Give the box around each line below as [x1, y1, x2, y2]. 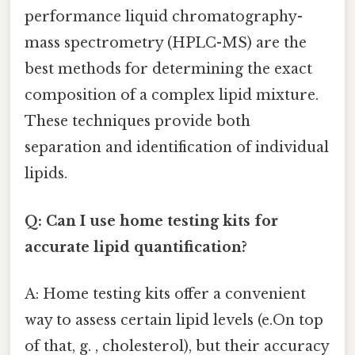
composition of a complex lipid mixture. [25, 86, 319, 105]
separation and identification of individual [25, 139, 329, 157]
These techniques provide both [25, 113, 250, 131]
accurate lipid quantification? [25, 238, 247, 256]
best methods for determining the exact [25, 60, 312, 78]
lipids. [25, 165, 67, 183]
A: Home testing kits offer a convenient [25, 284, 306, 303]
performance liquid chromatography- [25, 8, 303, 26]
